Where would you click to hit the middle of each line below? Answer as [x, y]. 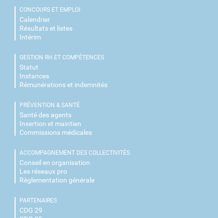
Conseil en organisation [55, 163]
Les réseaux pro [43, 172]
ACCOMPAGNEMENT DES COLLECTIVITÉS [75, 153]
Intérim [30, 37]
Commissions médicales [56, 133]
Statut [29, 67]
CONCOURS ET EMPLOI [50, 10]
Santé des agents [45, 115]
